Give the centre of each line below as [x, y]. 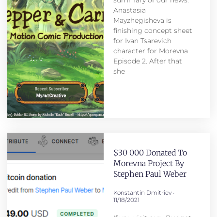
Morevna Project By [148, 163]
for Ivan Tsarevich [142, 40]
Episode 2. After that [147, 61]
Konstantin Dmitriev [143, 192]
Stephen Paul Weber [150, 174]
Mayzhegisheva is [142, 20]
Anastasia [129, 10]
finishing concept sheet [153, 30]
